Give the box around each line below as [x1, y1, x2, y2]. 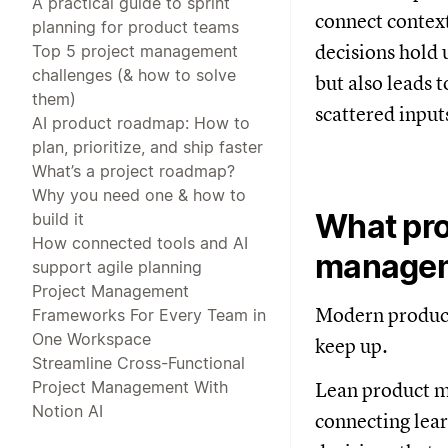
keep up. [315, 333, 388, 359]
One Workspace [32, 328, 151, 349]
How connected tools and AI [32, 232, 248, 253]
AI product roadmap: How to [32, 112, 250, 133]
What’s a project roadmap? [32, 160, 235, 181]
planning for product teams [32, 16, 239, 37]
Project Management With [32, 376, 228, 397]
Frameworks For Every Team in [32, 304, 266, 325]
